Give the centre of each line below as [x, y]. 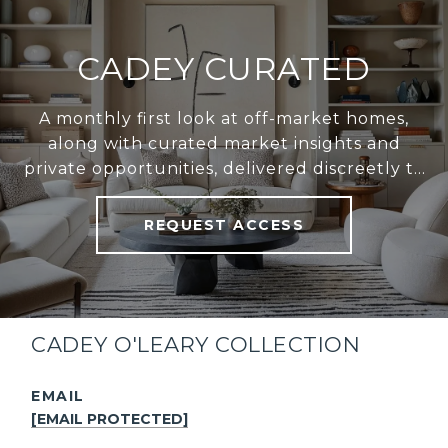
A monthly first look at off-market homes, [224, 118]
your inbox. [224, 193]
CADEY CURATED [224, 68]
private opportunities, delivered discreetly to [224, 168]
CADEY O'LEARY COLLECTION [196, 344]
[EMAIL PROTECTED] [110, 418]
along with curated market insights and [224, 143]
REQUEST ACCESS [224, 224]
